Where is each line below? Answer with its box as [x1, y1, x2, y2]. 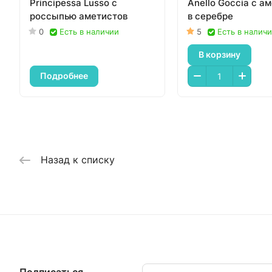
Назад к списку [41, 153, 115, 166]
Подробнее [40, 70, 88, 81]
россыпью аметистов [30, 10, 127, 22]
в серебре [188, 10, 233, 22]
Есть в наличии [59, 26, 119, 36]
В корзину [199, 49, 240, 60]
